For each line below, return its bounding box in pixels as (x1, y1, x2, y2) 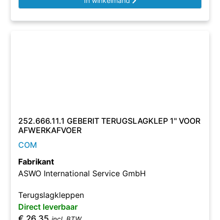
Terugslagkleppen (18, 190, 84, 200)
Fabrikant (18, 157, 55, 166)
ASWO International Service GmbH (18, 168, 146, 178)
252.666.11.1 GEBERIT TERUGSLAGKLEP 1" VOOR (18, 116, 201, 126)
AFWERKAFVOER (18, 125, 82, 135)
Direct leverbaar (18, 202, 78, 212)
